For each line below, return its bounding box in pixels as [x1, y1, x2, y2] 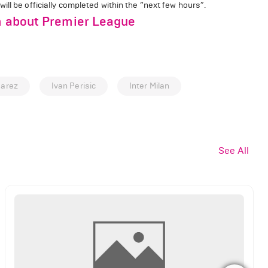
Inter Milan [129, 80, 170, 91]
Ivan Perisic [51, 80, 96, 91]
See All [218, 145, 249, 156]
